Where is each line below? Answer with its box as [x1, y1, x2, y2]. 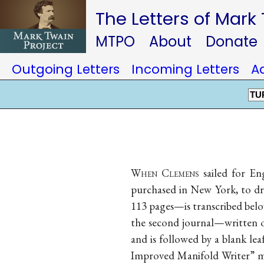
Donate [206, 32, 258, 51]
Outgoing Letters [12, 61, 120, 78]
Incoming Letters [131, 61, 239, 78]
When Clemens [131, 165, 200, 180]
